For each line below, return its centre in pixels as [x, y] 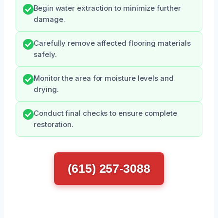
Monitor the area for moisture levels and [104, 78]
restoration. [54, 124]
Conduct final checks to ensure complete [105, 113]
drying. [46, 89]
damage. [49, 19]
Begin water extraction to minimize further [107, 8]
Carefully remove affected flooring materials [112, 43]
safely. [45, 54]
